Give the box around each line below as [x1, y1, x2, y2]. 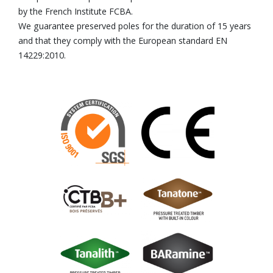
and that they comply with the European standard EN [18, 35, 227, 47]
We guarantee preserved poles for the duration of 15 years [18, 20, 251, 32]
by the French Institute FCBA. [18, 5, 133, 18]
